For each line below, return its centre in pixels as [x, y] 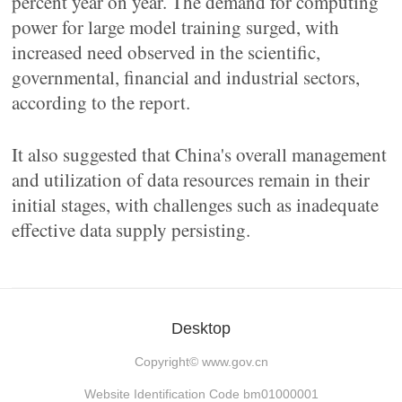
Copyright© [168, 362]
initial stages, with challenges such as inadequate [196, 205]
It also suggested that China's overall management [200, 154]
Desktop [201, 328]
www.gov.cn [235, 362]
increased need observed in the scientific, [166, 52]
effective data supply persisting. [131, 230]
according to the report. [101, 102]
